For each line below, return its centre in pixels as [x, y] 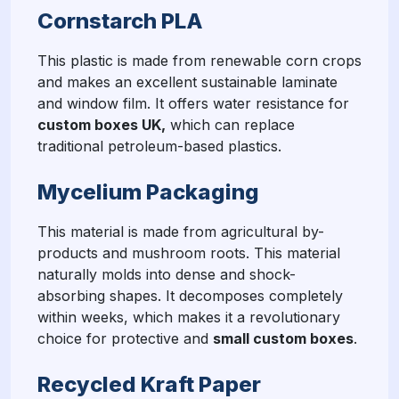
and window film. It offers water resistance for [193, 103]
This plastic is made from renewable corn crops [199, 60]
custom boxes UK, [102, 124]
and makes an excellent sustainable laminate [187, 81]
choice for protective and [125, 338]
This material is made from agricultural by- [181, 231]
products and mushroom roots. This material [189, 252]
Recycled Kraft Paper [149, 384]
